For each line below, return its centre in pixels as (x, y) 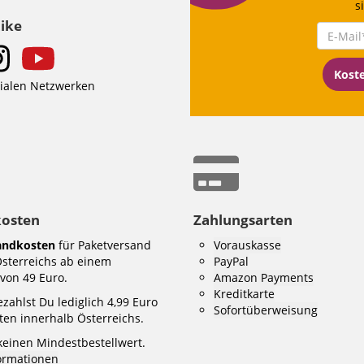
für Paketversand (103, 245)
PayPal (231, 261)
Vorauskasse (247, 245)
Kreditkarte (244, 294)
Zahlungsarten (243, 220)
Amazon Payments (264, 277)
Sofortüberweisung (266, 310)
